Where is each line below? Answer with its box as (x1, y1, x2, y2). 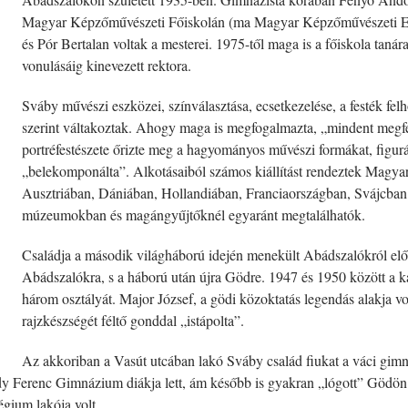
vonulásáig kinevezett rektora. (22, 56, 191, 75)
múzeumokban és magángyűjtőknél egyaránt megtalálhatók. (22, 205, 365, 224)
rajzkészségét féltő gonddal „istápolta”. (22, 311, 244, 330)
